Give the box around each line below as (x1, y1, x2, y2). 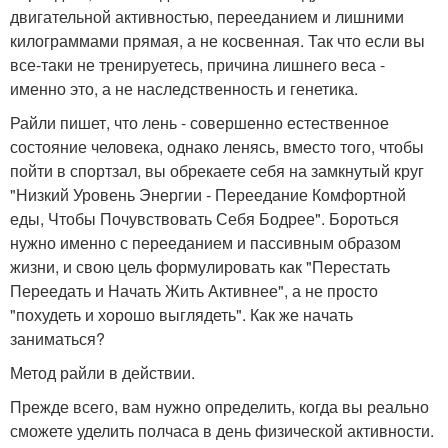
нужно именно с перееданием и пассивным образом (10, 231, 401, 255)
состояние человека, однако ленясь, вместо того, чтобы (10, 135, 424, 159)
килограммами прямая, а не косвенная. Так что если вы (10, 29, 425, 53)
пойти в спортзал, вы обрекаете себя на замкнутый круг (10, 159, 424, 183)
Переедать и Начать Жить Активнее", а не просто (10, 279, 378, 303)
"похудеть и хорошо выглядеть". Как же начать (10, 303, 353, 327)
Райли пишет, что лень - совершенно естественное (10, 111, 389, 135)
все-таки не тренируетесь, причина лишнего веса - (10, 53, 385, 77)
